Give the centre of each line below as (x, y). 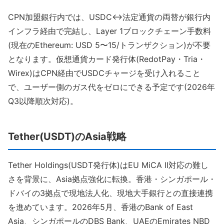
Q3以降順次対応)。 (43, 101)
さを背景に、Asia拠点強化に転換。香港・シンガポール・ (112, 179)
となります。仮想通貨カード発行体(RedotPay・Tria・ (107, 59)
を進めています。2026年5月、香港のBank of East (100, 207)
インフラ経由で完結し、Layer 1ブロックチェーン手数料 (109, 31)
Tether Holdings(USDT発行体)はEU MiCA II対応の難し (108, 165)
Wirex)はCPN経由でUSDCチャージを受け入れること (104, 73)
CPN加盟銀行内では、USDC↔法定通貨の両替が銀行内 (109, 17)
